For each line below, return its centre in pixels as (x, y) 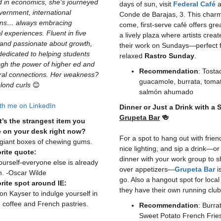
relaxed (132, 56)
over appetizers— (147, 169)
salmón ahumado (167, 92)
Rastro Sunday (169, 56)
